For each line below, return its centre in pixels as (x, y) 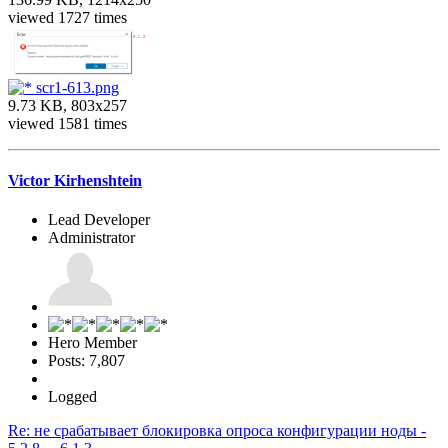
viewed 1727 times (67, 17)
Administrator (91, 238)
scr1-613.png (75, 87)
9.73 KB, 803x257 (67, 105)
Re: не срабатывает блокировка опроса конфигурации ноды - (217, 431)
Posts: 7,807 (86, 361)
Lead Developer (99, 220)
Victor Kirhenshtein (75, 181)
